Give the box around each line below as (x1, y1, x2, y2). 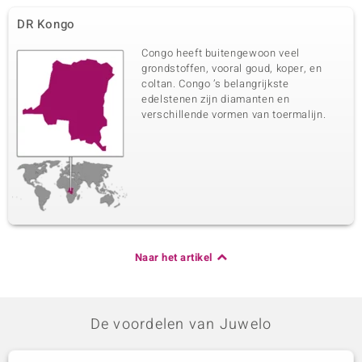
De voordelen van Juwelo (90, 314, 272, 335)
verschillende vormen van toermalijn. (141, 107, 326, 122)
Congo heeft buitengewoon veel (141, 45, 300, 61)
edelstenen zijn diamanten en (141, 91, 290, 107)
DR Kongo (17, 15, 75, 33)
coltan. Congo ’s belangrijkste (141, 76, 289, 91)
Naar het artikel (134, 250, 213, 265)
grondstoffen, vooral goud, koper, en (141, 61, 322, 76)
